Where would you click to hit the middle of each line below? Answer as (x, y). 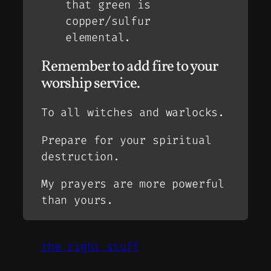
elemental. (98, 37)
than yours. (77, 201)
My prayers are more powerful (133, 184)
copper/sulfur (108, 21)
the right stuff (90, 247)
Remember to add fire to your (130, 67)
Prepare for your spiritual (126, 140)
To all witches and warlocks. (133, 113)
